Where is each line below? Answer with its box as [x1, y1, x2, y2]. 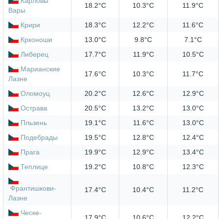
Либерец [21, 50, 48, 59]
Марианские [21, 65, 60, 73]
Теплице [21, 163, 48, 171]
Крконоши [21, 36, 52, 44]
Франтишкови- [10, 184, 56, 193]
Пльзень [21, 119, 47, 127]
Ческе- [21, 209, 42, 217]
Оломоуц [21, 89, 50, 98]
